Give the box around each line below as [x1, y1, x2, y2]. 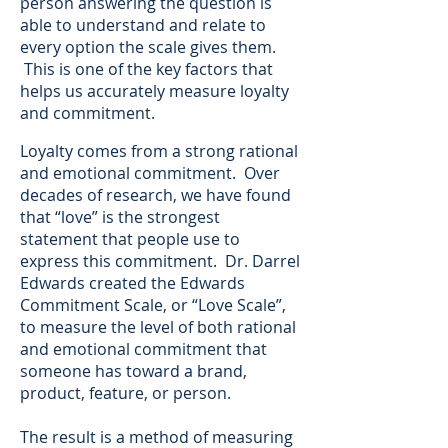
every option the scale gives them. [20, 36, 276, 58]
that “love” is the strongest [20, 206, 220, 228]
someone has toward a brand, [20, 360, 247, 382]
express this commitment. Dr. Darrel [20, 250, 300, 272]
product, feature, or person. [20, 382, 231, 404]
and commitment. [20, 102, 155, 124]
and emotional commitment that [20, 338, 267, 360]
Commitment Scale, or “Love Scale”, [20, 294, 286, 316]
